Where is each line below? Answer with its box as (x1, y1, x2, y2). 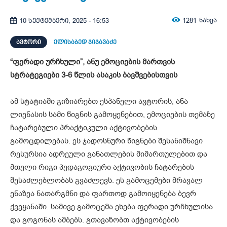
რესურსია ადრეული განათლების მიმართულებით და (10, 149, 207, 160)
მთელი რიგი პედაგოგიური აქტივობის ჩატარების (10, 162, 194, 173)
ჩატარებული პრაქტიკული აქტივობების (10, 123, 157, 133)
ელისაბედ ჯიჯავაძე (54, 39, 117, 46)
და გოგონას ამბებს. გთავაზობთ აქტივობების (10, 215, 179, 225)
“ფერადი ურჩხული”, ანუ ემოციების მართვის (10, 57, 175, 67)
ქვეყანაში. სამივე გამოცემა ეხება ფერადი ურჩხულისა (10, 202, 213, 212)
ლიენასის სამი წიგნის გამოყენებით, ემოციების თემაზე (10, 109, 215, 120)
